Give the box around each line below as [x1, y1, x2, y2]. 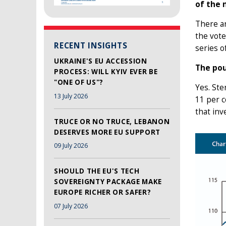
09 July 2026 [54, 141, 88, 150]
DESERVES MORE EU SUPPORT [54, 127, 160, 137]
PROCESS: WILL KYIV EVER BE [54, 67, 158, 77]
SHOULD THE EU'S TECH [54, 166, 140, 176]
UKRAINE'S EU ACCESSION [54, 56, 147, 66]
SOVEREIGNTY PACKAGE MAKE [54, 177, 162, 187]
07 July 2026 [54, 201, 88, 210]
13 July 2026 [54, 91, 88, 100]
